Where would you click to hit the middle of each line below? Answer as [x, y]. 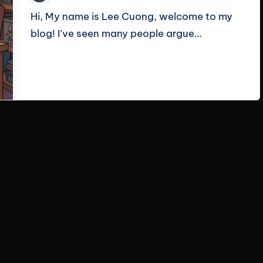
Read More [55, 69]
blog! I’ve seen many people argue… [116, 33]
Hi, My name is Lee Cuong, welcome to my [132, 16]
